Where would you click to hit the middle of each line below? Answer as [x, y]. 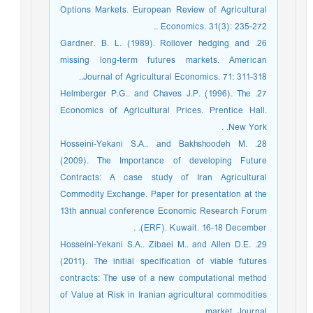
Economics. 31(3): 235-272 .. [217, 27]
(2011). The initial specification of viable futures [167, 262]
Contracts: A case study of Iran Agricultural [167, 178]
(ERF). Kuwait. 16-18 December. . [207, 228]
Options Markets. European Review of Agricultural [167, 10]
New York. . [251, 128]
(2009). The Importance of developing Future [167, 161]
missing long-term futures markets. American [167, 60]
